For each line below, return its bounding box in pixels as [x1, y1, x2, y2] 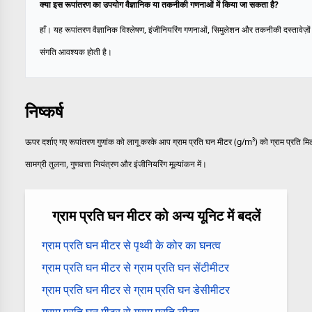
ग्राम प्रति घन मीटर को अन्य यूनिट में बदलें [52, 206, 260, 225]
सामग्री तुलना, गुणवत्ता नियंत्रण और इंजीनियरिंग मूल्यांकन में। [25, 158, 207, 170]
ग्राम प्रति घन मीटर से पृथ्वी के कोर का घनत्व [42, 237, 221, 253]
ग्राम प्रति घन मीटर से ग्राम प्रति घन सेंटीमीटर [42, 260, 229, 275]
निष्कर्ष [25, 100, 63, 123]
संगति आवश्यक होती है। [40, 46, 112, 58]
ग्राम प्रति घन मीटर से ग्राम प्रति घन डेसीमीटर [42, 282, 230, 297]
